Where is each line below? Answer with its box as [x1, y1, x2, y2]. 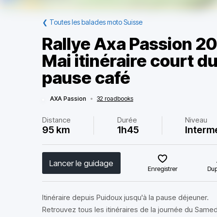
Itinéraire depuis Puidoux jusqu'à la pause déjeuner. [42, 193, 209, 202]
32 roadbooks [97, 95, 133, 102]
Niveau [185, 115, 208, 124]
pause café [42, 67, 130, 88]
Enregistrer [148, 165, 178, 172]
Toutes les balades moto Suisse [49, 18, 142, 26]
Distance [42, 115, 71, 124]
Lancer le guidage [49, 158, 113, 168]
